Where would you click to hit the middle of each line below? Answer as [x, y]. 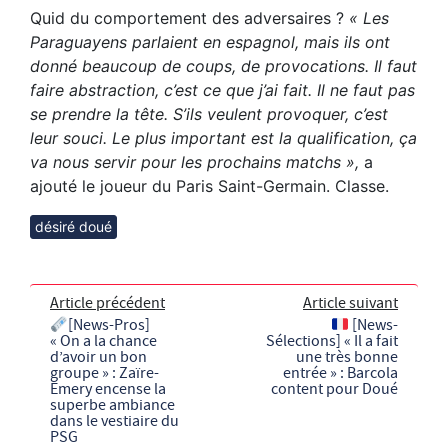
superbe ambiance [112, 405]
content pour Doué [334, 389]
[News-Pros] [109, 325]
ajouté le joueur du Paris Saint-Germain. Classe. [209, 185]
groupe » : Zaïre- [104, 373]
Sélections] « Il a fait [332, 341]
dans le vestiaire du [114, 421]
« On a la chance [103, 341]
